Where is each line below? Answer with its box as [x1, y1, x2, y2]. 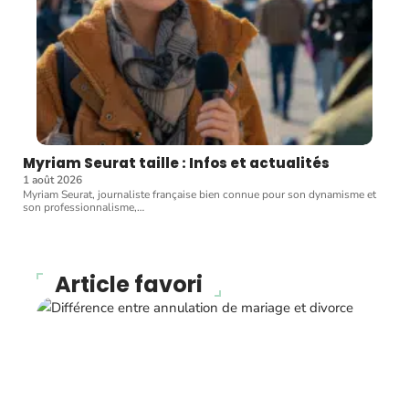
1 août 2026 [23, 173, 82, 188]
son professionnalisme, [23, 200, 137, 215]
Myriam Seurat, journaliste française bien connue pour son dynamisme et [23, 187, 376, 203]
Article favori [55, 269, 203, 300]
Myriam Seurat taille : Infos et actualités [23, 153, 330, 173]
